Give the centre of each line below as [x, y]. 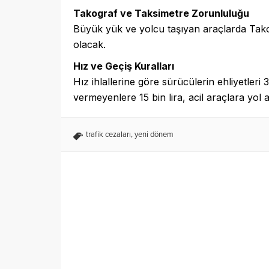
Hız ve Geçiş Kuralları [124, 66]
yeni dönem [154, 134]
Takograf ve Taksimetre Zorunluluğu [161, 13]
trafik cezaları [108, 134]
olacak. [89, 44]
